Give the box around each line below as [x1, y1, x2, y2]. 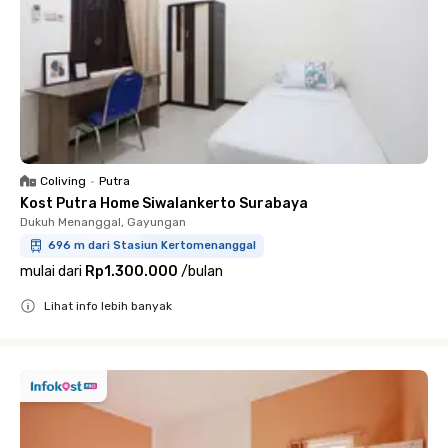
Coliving [40, 174, 86, 188]
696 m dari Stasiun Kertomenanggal [48, 239, 256, 252]
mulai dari [20, 263, 82, 280]
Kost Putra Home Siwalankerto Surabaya [20, 195, 308, 212]
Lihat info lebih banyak [44, 299, 172, 313]
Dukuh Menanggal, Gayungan [20, 215, 186, 229]
